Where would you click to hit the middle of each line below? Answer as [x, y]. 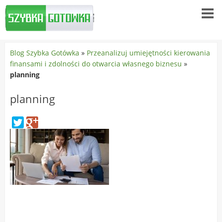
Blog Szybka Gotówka [44, 53]
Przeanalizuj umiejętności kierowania [148, 53]
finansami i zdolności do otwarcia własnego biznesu [96, 64]
